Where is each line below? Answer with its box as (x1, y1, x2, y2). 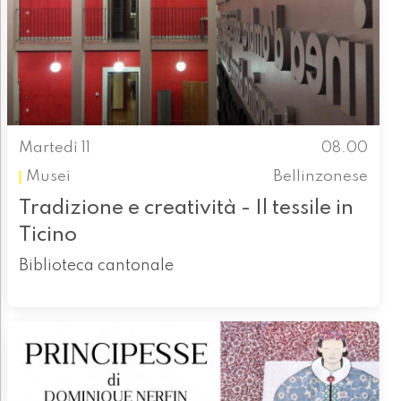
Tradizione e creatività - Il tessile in (18, 197, 354, 218)
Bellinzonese (273, 169, 369, 185)
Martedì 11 (18, 141, 90, 157)
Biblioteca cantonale (18, 257, 174, 274)
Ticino (18, 224, 77, 245)
